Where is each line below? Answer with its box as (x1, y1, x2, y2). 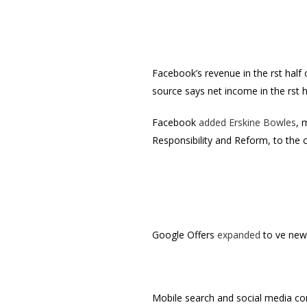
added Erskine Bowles (199, 116, 296, 129)
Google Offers (152, 228, 217, 241)
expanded (217, 228, 260, 241)
